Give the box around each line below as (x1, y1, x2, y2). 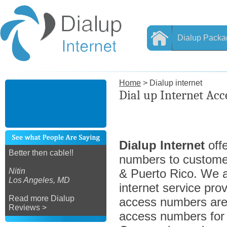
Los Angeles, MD (9, 176, 70, 184)
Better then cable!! (9, 148, 73, 157)
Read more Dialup (9, 194, 74, 203)
